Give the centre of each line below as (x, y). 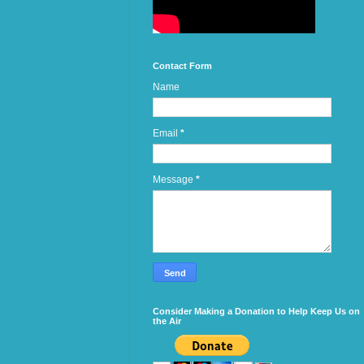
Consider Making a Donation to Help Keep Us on (256, 312)
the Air (167, 321)
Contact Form (182, 66)
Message (174, 180)
